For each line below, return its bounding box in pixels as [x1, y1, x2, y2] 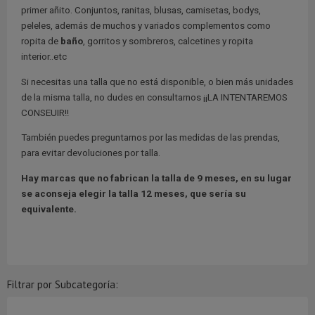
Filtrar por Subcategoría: [7, 278, 118, 292]
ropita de [21, 35, 60, 47]
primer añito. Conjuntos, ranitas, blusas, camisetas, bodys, [21, 4, 261, 16]
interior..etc [21, 51, 67, 63]
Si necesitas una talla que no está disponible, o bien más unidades [21, 75, 293, 87]
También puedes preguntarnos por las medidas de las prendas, [21, 131, 280, 143]
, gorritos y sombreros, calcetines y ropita [83, 35, 253, 47]
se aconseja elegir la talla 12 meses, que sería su [21, 187, 246, 199]
